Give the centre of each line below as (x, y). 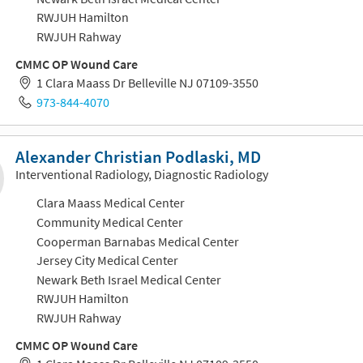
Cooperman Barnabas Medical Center (137, 241)
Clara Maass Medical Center (110, 203)
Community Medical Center (109, 222)
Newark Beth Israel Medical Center (128, 279)
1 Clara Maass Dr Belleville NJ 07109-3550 (147, 83)
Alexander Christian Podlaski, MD (138, 157)
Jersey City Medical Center (107, 261)
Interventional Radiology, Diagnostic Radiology (142, 174)
